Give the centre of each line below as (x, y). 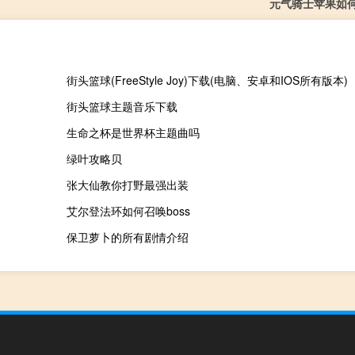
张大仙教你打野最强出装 (127, 184)
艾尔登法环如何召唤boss (128, 210)
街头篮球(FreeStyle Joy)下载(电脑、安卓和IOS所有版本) (207, 80)
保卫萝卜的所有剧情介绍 (127, 237)
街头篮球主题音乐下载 (122, 106)
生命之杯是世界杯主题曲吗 (133, 132)
